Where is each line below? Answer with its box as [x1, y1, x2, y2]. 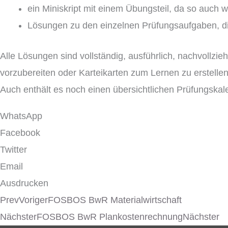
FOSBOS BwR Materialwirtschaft [48, 195, 182, 205]
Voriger [19, 195, 48, 205]
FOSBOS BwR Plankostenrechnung [37, 212, 183, 222]
